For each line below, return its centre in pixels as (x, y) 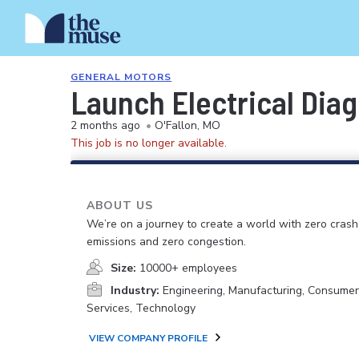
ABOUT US (120, 206)
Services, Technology (141, 308)
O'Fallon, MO (188, 125)
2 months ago (105, 125)
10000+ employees (188, 268)
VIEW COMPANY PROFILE (148, 338)
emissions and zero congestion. (166, 242)
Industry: (135, 290)
